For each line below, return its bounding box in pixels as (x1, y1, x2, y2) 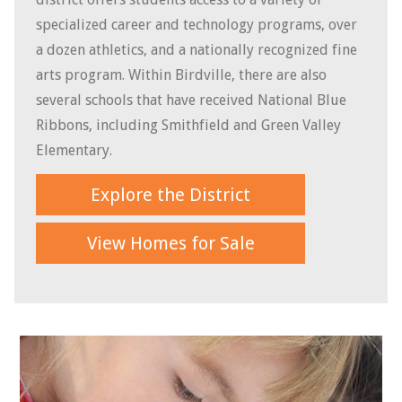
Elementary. (36, 141, 112, 159)
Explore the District (91, 183, 250, 205)
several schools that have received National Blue (36, 91, 346, 109)
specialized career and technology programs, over (36, 15, 357, 33)
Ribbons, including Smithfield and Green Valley (36, 116, 341, 134)
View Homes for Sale (86, 232, 255, 254)
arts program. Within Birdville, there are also (36, 66, 327, 83)
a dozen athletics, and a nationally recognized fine (36, 40, 357, 58)
